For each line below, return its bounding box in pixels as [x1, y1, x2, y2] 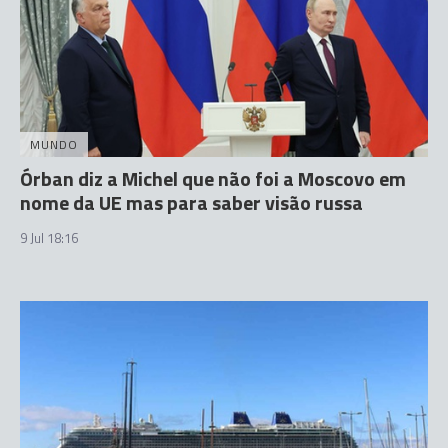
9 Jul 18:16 [20, 228, 78, 248]
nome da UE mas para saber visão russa [20, 187, 363, 218]
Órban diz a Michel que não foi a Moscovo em [20, 163, 406, 194]
